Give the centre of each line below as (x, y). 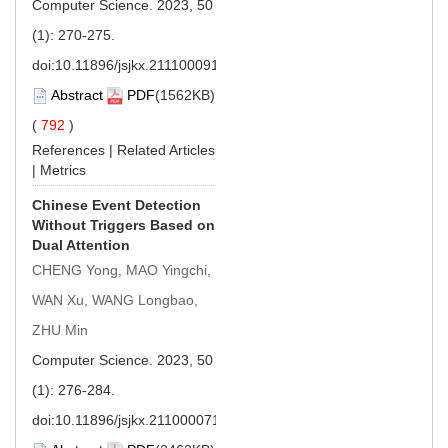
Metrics (63, 169)
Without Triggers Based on (123, 224)
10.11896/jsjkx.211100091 (137, 64)
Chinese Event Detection (116, 204)
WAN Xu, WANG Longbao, (115, 299)
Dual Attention (81, 244)
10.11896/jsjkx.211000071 (137, 419)
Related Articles (166, 149)
